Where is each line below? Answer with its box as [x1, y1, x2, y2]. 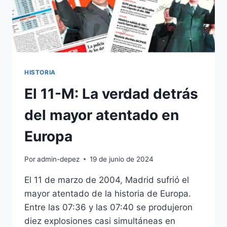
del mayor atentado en [24, 106, 179, 124]
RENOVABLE [60, 2, 105, 11]
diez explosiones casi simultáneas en [24, 215, 175, 226]
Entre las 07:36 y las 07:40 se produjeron [24, 202, 193, 212]
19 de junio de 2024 [90, 155, 154, 163]
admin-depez [37, 155, 80, 163]
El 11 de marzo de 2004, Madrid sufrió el [24, 174, 189, 185]
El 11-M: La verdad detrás [24, 85, 198, 103]
